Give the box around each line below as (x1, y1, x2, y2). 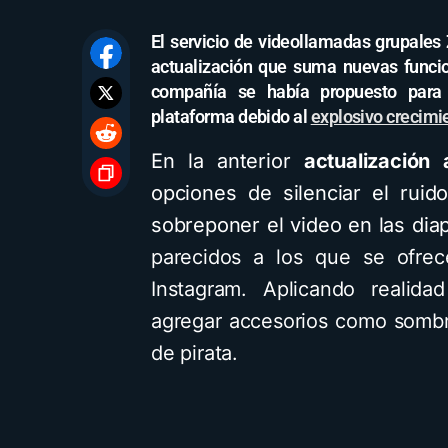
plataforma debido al (151, 106, 311, 127)
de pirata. (151, 341, 244, 365)
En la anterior (151, 149, 304, 173)
